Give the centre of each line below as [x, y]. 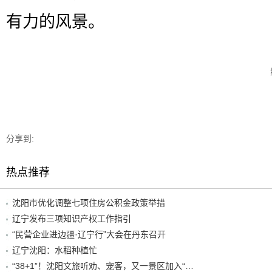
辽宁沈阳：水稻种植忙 [55, 250]
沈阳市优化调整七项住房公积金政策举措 [89, 203]
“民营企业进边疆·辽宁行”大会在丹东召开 [89, 235]
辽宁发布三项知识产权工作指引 [72, 219]
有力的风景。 [55, 22]
